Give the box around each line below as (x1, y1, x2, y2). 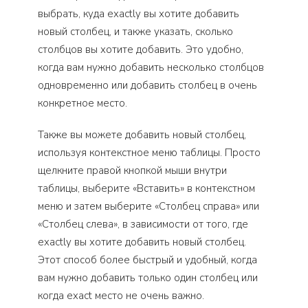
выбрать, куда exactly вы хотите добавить (38, 7, 239, 21)
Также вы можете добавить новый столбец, (38, 128, 246, 142)
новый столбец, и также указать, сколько (38, 25, 233, 39)
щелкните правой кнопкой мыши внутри (38, 164, 227, 178)
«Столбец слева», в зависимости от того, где (38, 217, 248, 232)
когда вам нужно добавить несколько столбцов (38, 60, 264, 75)
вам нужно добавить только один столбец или (38, 271, 258, 285)
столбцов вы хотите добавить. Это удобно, (38, 43, 243, 57)
